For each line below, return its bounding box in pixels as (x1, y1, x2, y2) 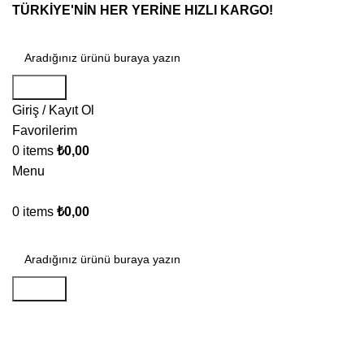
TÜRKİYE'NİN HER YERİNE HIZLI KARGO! (12, 3, 273, 17)
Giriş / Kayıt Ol (12, 103, 94, 117)
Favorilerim (12, 123, 77, 137)
